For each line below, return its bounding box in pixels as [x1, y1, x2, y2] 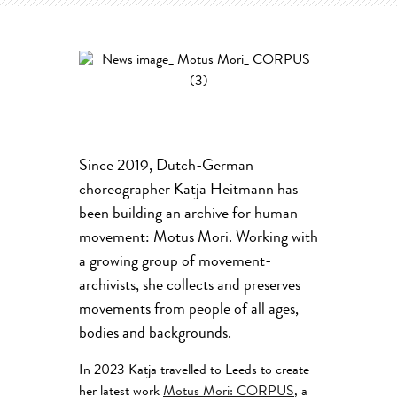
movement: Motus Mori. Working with [79, 230, 318, 246]
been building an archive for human [79, 206, 298, 222]
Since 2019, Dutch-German [79, 159, 253, 175]
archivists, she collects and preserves [79, 278, 300, 294]
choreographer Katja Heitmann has [79, 183, 298, 198]
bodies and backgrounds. [79, 326, 231, 342]
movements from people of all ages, [79, 302, 299, 318]
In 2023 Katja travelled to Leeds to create [79, 364, 309, 378]
